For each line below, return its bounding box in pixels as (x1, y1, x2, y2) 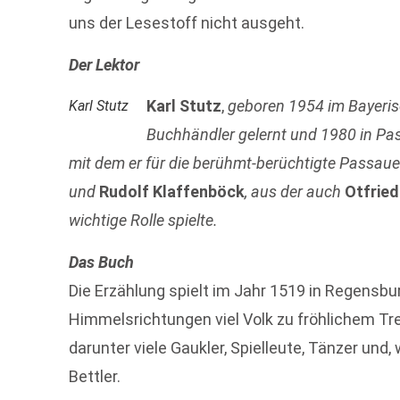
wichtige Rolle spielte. (69, 211, 219, 230)
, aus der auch (245, 182, 346, 202)
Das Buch (69, 252, 135, 271)
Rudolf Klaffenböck (99, 182, 246, 202)
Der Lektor (69, 54, 140, 74)
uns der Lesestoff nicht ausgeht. (69, 13, 305, 33)
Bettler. (69, 366, 121, 386)
